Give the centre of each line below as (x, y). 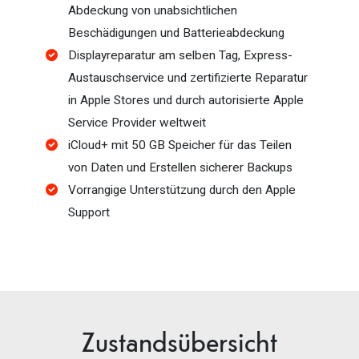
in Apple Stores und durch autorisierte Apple (186, 100)
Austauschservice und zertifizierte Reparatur (188, 77)
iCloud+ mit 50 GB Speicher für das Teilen (180, 145)
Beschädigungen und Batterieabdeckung (176, 32)
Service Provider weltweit (137, 122)
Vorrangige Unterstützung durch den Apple (182, 190)
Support (89, 212)
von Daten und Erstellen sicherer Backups (180, 167)
